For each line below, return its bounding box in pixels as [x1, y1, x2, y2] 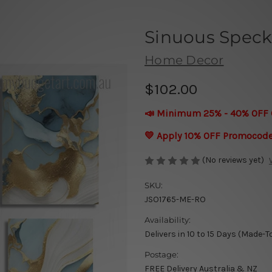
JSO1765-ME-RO [144, 194, 206, 205]
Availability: [144, 215, 191, 225]
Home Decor [144, 52, 224, 67]
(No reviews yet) [202, 154, 264, 165]
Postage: [144, 250, 178, 260]
